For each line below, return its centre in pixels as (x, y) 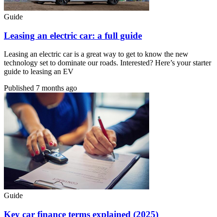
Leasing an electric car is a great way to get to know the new (96, 54)
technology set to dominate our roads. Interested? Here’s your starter (108, 63)
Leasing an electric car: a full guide (73, 35)
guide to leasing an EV (39, 72)
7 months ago (56, 88)
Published (20, 88)
